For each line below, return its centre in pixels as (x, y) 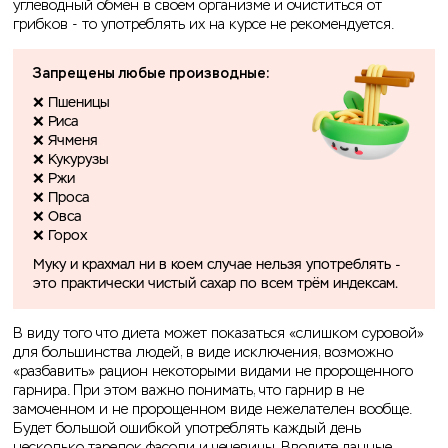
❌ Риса (55, 122)
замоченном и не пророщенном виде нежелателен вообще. (212, 410)
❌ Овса (57, 217)
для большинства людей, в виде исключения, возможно (203, 353)
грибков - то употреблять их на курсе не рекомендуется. (205, 25)
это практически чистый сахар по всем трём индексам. (215, 284)
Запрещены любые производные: (151, 74)
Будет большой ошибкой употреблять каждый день (187, 429)
